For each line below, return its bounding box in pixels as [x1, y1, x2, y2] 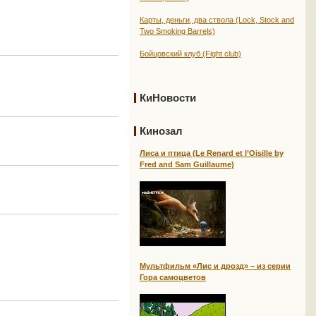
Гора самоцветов [140, 273, 206, 281]
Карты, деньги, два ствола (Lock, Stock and [140, 16, 294, 24]
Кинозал [140, 125, 183, 137]
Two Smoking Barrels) [140, 27, 215, 35]
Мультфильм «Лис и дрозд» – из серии [140, 262, 291, 270]
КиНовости [140, 92, 196, 104]
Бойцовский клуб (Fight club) [140, 49, 241, 58]
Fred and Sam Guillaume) [140, 160, 234, 169]
